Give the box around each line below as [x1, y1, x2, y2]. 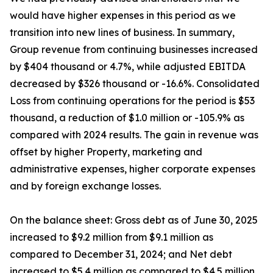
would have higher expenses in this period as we [10, 9, 236, 21]
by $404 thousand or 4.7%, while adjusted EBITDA [10, 60, 246, 73]
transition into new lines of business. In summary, [10, 26, 235, 38]
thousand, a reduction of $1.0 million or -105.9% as [10, 112, 244, 124]
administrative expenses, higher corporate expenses [10, 163, 255, 175]
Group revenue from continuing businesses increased [10, 43, 258, 55]
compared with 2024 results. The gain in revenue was [10, 129, 258, 141]
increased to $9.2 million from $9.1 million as [10, 231, 213, 243]
